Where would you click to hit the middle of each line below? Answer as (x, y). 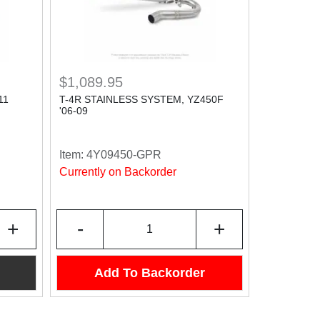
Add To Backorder (150, 272)
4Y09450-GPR (124, 155)
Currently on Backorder (118, 172)
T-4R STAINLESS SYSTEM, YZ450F (141, 99)
